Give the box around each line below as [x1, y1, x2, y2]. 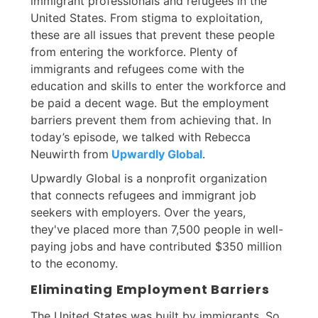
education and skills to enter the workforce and [31, 79, 286, 94]
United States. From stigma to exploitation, [31, 11, 263, 26]
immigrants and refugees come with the [31, 62, 244, 77]
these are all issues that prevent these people [31, 28, 275, 43]
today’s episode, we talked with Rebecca [31, 130, 251, 145]
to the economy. [31, 256, 118, 271]
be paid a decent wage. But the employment [31, 96, 269, 111]
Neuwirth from [31, 147, 109, 162]
